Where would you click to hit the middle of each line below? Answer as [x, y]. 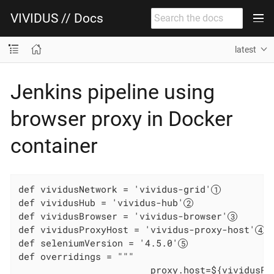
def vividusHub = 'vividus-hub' [101, 203]
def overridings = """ [76, 257]
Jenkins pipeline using [113, 91]
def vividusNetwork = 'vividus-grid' [115, 189]
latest [246, 49]
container [54, 145]
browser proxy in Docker [122, 118]
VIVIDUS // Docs [57, 18]
